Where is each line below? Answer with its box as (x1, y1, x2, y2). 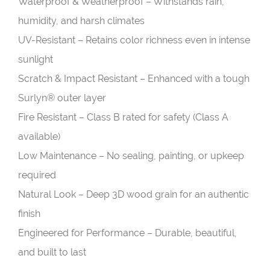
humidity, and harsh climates (18, 15, 145, 27)
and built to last (18, 246, 86, 258)
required (18, 169, 56, 181)
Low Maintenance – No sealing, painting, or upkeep (18, 150, 244, 162)
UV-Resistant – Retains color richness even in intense (18, 34, 250, 46)
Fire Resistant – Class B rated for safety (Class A (18, 111, 228, 123)
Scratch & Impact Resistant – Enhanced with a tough (18, 73, 250, 84)
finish (18, 208, 40, 219)
